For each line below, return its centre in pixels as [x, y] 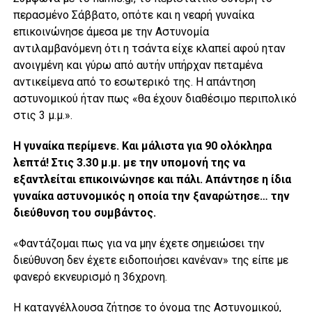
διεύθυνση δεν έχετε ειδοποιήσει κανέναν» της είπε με [150, 260]
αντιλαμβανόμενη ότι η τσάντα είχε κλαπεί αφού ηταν [149, 48]
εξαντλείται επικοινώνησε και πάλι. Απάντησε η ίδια [152, 179]
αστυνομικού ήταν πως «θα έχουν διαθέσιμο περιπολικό [155, 98]
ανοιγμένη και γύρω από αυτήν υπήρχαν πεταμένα [138, 65]
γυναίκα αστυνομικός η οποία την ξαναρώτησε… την [151, 196]
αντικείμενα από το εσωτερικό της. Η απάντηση [134, 81]
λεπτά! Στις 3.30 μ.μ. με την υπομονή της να [129, 162]
